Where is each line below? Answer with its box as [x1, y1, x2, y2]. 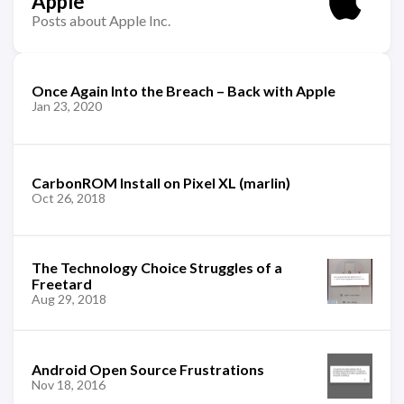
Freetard [32, 274, 92, 292]
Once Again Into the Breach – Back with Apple [32, 82, 335, 99]
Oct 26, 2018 [32, 189, 106, 206]
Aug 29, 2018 [32, 290, 106, 307]
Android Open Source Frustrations [32, 361, 264, 378]
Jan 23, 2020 [32, 98, 102, 114]
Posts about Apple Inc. [32, 12, 170, 29]
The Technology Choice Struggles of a [32, 258, 282, 276]
